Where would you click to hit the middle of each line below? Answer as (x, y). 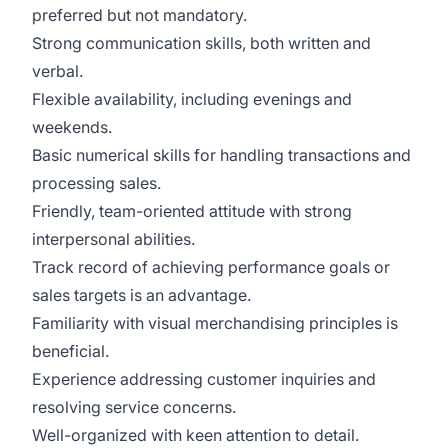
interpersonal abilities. (113, 239)
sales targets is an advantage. (141, 295)
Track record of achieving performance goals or (211, 267)
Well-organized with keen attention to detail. (195, 435)
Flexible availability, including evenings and (192, 99)
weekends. (72, 127)
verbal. (57, 71)
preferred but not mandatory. (139, 15)
